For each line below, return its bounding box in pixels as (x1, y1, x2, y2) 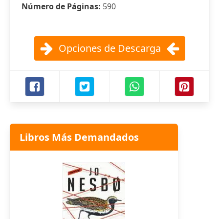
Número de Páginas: (22, 1, 103, 12)
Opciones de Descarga (58, 42, 161, 55)
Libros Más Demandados (20, 131, 139, 144)
